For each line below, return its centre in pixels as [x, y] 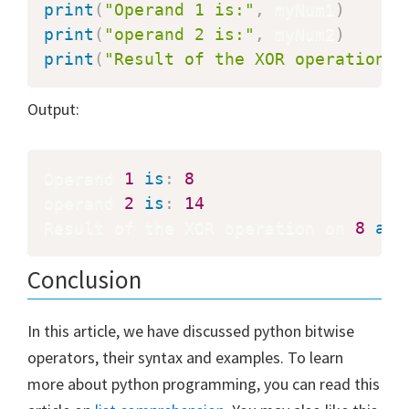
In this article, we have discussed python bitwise [191, 330]
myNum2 [300, 34]
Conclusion [84, 279]
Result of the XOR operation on [199, 227]
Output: [53, 109]
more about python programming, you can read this [204, 383]
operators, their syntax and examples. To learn [185, 357]
